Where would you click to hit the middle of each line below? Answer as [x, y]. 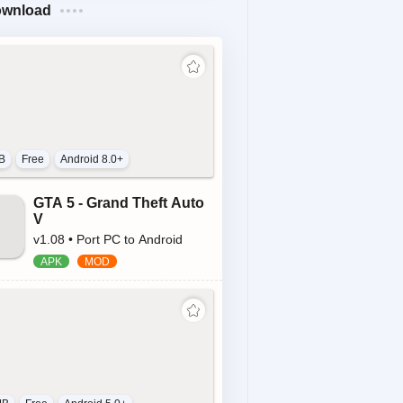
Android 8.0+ [92, 160]
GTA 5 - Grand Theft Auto [119, 203]
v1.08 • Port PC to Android [108, 240]
